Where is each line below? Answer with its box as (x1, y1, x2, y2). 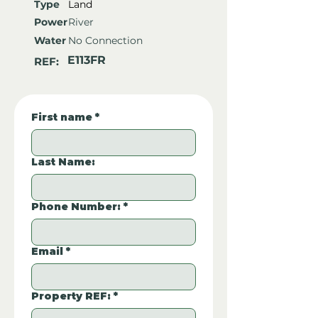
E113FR (67, 53, 106, 67)
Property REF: (31, 290, 111, 303)
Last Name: (31, 155, 95, 169)
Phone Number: (31, 200, 121, 214)
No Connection (68, 34, 143, 48)
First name (31, 111, 92, 124)
